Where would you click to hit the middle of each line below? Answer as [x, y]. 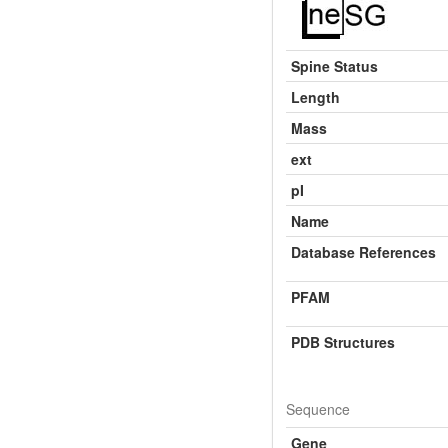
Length [315, 96]
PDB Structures [343, 341]
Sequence [318, 408]
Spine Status [334, 65]
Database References [363, 251]
